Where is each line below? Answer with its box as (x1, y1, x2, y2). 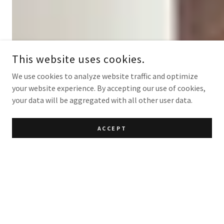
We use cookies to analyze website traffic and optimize (12, 71, 198, 81)
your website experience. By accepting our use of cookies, (12, 83, 205, 93)
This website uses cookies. (12, 52, 145, 66)
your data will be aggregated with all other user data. (12, 95, 192, 105)
